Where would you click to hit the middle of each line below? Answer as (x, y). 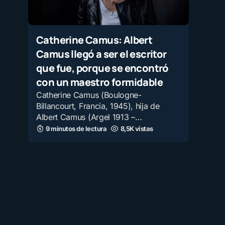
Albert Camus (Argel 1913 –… (89, 117)
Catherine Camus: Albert (94, 40)
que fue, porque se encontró (102, 68)
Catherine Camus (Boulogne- (89, 95)
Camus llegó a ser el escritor (101, 54)
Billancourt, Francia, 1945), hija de (98, 106)
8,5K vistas (137, 129)
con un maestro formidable (99, 82)
